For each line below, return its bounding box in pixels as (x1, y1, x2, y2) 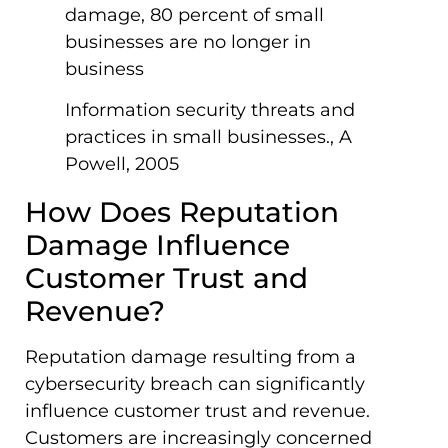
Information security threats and (65, 99, 355, 122)
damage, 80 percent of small (65, 3, 324, 26)
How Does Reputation (25, 195, 339, 230)
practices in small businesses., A (65, 126, 352, 149)
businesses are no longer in (65, 30, 311, 53)
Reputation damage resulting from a (25, 346, 356, 369)
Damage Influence (25, 228, 290, 263)
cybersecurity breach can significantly (25, 373, 365, 396)
